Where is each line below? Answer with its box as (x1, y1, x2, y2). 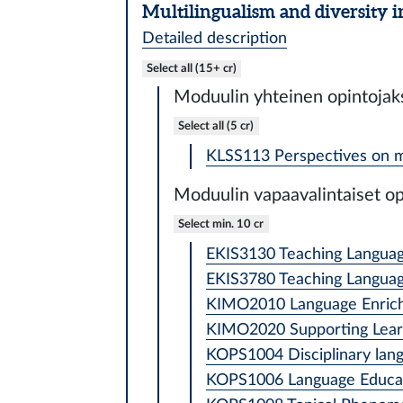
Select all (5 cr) (178, 119, 255, 132)
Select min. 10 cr (178, 217, 264, 230)
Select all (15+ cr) (146, 61, 237, 75)
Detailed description (141, 30, 287, 46)
